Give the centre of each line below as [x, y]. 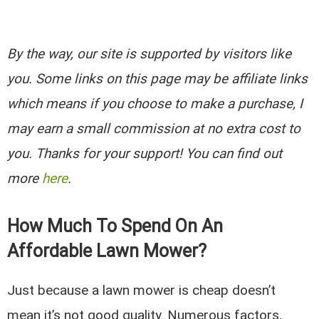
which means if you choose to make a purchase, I [155, 104]
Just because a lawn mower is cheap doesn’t [142, 290]
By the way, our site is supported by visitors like [150, 54]
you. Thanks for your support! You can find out [145, 154]
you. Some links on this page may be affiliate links [158, 79]
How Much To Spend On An [115, 226]
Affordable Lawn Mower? [107, 251]
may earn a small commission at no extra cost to [154, 129]
